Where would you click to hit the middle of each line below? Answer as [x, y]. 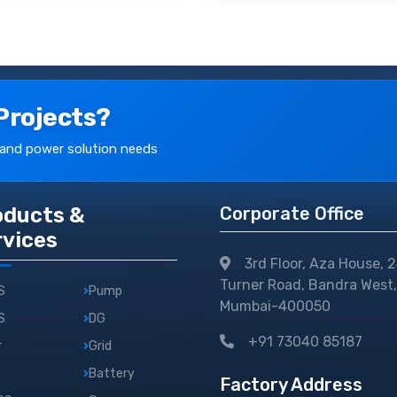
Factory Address [291, 385]
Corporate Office [292, 214]
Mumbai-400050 [275, 306]
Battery [111, 374]
